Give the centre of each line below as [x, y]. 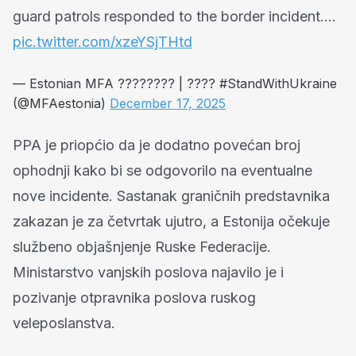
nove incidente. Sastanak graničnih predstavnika [171, 195]
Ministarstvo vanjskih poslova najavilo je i [148, 272]
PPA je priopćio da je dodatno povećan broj [157, 145]
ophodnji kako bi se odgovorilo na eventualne [163, 170]
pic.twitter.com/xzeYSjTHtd [103, 41]
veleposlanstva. [64, 323]
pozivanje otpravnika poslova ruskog [134, 297]
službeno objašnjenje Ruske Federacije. [142, 246]
